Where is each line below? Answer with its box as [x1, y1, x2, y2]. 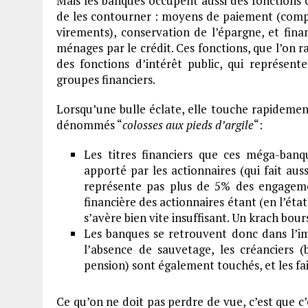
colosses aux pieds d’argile [122, 117, 254, 133]
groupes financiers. [56, 71, 155, 87]
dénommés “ [56, 117, 122, 133]
